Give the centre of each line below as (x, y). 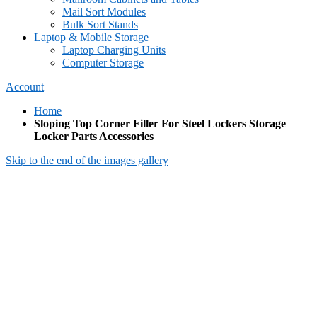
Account (25, 86)
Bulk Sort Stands (100, 24)
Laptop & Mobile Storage (91, 37)
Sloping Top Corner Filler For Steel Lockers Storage (160, 123)
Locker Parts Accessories (94, 136)
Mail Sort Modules (104, 11)
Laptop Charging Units (114, 50)
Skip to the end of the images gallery (87, 160)
